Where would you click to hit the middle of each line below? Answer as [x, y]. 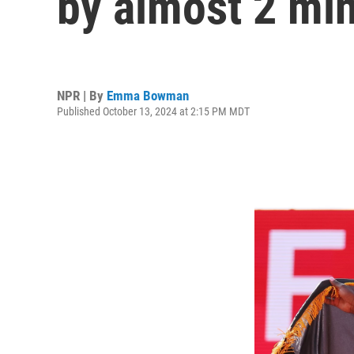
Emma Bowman [148, 95]
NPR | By [82, 95]
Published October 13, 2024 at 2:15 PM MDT [153, 111]
